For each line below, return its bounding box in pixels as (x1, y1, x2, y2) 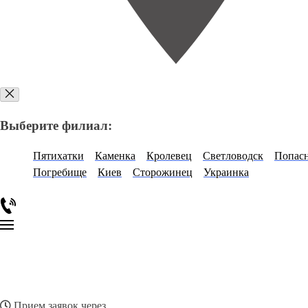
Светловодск (203, 150, 263, 162)
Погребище (33, 166, 87, 179)
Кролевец (146, 150, 192, 162)
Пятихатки (33, 150, 84, 162)
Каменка (95, 150, 135, 162)
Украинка (203, 166, 249, 179)
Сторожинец (133, 166, 192, 179)
